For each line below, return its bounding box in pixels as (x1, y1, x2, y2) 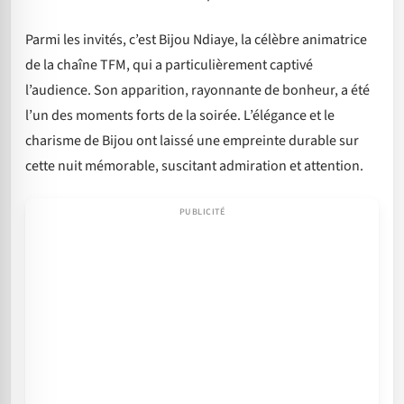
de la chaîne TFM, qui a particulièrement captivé (25, 54, 313, 75)
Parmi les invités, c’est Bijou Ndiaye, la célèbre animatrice (25, 29, 367, 50)
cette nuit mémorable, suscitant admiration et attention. (25, 155, 363, 176)
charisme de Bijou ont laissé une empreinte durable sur (25, 130, 359, 151)
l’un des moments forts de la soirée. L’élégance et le (25, 105, 335, 125)
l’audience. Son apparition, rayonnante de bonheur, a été (25, 79, 370, 100)
